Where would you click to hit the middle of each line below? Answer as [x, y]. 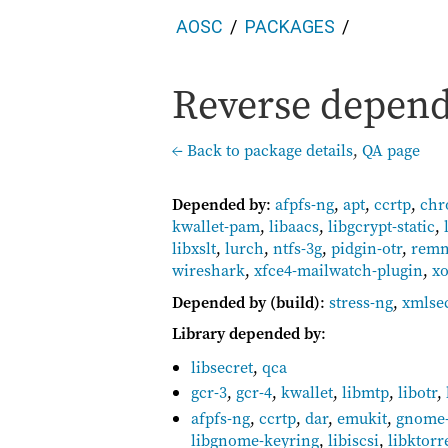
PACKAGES [289, 26]
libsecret [222, 367]
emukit [362, 417]
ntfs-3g [297, 248]
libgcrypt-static [381, 226]
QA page [391, 150]
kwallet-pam [216, 226]
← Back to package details [262, 150]
